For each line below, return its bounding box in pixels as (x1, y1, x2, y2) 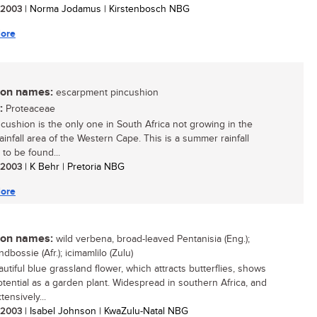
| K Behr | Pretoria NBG (22, 161, 125, 173)
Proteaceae (3, 103, 55, 115)
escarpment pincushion (53, 87, 158, 98)
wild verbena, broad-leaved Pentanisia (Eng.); (53, 234, 250, 245)
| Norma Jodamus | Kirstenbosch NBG (22, 4, 190, 15)
